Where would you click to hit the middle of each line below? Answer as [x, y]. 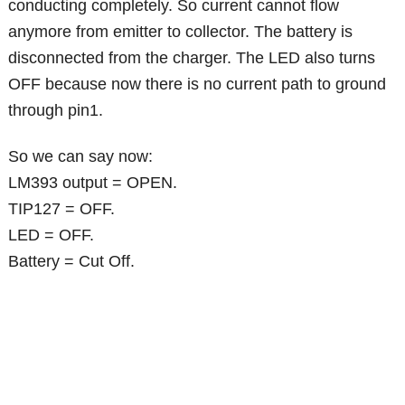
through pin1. [56, 110]
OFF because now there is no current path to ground [198, 84]
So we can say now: [81, 156]
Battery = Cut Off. [72, 261]
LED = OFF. [52, 235]
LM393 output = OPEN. [93, 182]
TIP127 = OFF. [62, 208]
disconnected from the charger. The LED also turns [192, 57]
